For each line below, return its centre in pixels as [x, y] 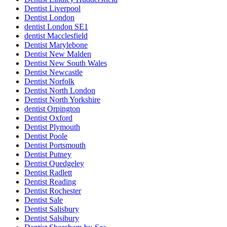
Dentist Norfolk [49, 82]
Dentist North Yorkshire [62, 100]
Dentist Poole [46, 136]
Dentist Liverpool [52, 9]
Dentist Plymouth [52, 127]
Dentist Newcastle [53, 72]
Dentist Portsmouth [55, 145]
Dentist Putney [48, 155]
